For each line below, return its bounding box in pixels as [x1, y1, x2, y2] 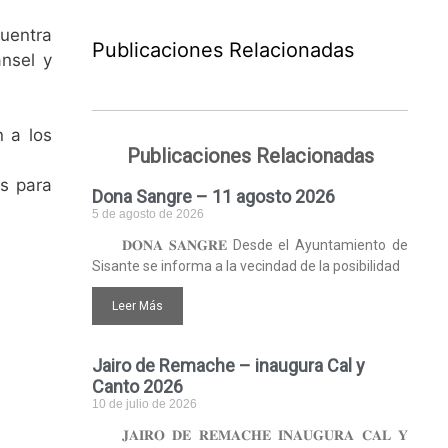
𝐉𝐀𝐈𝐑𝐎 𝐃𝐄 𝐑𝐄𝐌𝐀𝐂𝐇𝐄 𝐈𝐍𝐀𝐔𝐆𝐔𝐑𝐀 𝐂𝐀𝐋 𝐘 [122, 427, 408, 443]
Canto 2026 [92, 376, 183, 397]
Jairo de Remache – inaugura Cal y [92, 355, 365, 376]
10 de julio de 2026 [92, 397, 197, 411]
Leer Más [112, 299, 163, 313]
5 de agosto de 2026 [92, 207, 204, 221]
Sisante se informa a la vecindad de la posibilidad [92, 258, 400, 274]
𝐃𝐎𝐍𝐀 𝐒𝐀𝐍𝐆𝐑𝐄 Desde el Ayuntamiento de [122, 237, 408, 253]
